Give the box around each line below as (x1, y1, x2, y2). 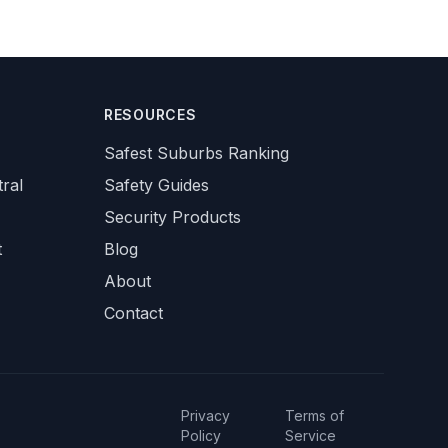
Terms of (285, 407, 345, 424)
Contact (104, 303, 163, 323)
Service (285, 427, 337, 444)
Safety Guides (104, 175, 209, 195)
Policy (180, 427, 221, 444)
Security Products (104, 207, 241, 227)
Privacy (180, 407, 230, 424)
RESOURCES (104, 106, 197, 123)
